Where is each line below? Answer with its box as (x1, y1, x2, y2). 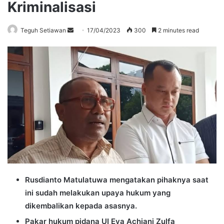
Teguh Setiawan (20, 26, 66, 34)
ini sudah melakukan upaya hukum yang (25, 187, 170, 197)
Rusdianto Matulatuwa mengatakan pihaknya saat (25, 174, 208, 184)
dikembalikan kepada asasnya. (25, 200, 137, 210)
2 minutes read (156, 26, 199, 34)
